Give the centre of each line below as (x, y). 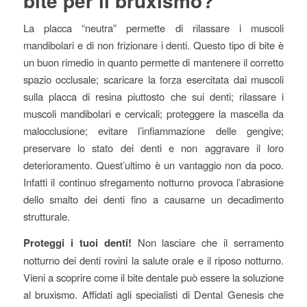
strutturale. (46, 217)
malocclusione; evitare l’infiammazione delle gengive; (153, 131)
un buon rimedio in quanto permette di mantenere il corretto (153, 62)
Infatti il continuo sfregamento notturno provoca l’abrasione (153, 182)
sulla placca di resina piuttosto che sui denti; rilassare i (153, 97)
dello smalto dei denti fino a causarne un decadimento (153, 199)
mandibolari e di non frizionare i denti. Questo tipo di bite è (153, 45)
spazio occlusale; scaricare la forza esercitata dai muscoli (153, 79)
